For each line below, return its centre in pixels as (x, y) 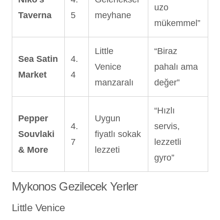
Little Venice (39, 207)
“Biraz (166, 51)
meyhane (113, 15)
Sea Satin (38, 59)
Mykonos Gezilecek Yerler (75, 186)
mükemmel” (177, 23)
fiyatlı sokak (118, 134)
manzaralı (114, 82)
